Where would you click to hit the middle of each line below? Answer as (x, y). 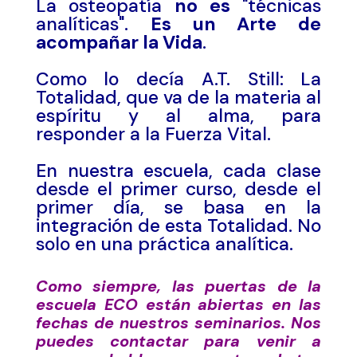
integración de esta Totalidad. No (178, 226)
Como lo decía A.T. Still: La (178, 79)
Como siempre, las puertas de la (178, 286)
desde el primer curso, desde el (178, 189)
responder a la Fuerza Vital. (153, 134)
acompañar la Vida (119, 42)
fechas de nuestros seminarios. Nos (178, 323)
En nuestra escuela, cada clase (178, 171)
